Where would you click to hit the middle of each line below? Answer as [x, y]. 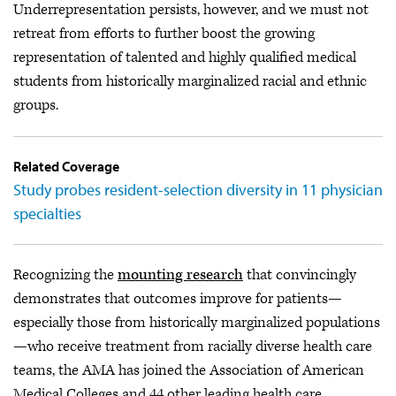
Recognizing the [65, 274]
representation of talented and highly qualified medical [185, 57]
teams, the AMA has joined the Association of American [189, 370]
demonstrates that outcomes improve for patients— [178, 298]
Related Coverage [66, 166]
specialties [47, 213]
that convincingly [300, 274]
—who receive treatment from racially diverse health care [193, 346]
